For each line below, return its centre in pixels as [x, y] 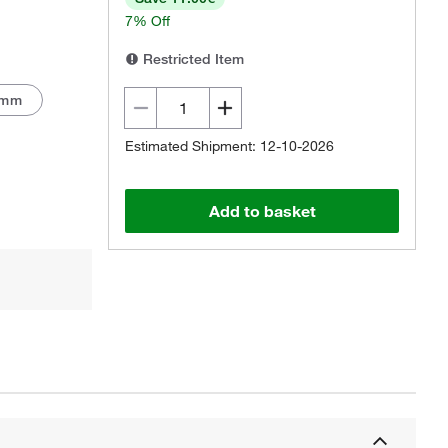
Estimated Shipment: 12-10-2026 [229, 146]
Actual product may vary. [176, 172]
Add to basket [262, 211]
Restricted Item [191, 59]
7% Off [147, 21]
